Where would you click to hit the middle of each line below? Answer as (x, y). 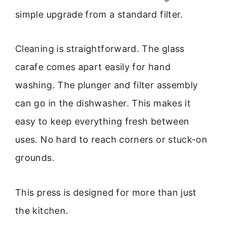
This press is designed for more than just (106, 192)
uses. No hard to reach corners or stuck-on (111, 140)
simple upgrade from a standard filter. (99, 15)
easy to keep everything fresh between (102, 122)
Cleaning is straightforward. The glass (100, 49)
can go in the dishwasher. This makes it (103, 103)
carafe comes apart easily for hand (93, 67)
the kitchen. (42, 210)
